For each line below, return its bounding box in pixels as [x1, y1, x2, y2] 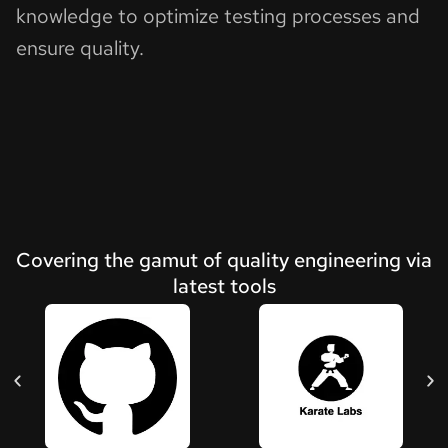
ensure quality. [16, 35, 144, 62]
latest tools [172, 273, 276, 300]
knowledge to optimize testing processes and [16, 3, 420, 30]
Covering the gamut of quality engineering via [16, 247, 432, 274]
